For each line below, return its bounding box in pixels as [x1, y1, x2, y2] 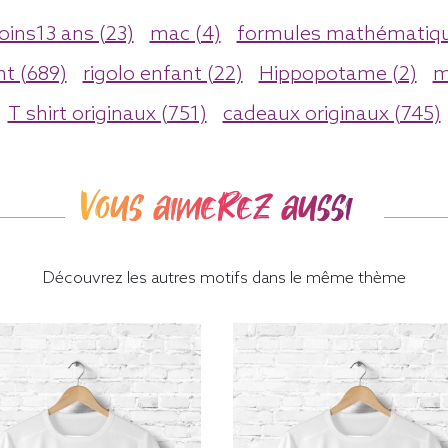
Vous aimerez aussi [80, 181, 352, 234]
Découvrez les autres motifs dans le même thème [42, 269, 406, 289]
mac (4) [149, 23, 221, 48]
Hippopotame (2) [258, 63, 417, 88]
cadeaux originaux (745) [222, 103, 441, 128]
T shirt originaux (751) [7, 103, 207, 128]
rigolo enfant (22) [82, 63, 243, 88]
